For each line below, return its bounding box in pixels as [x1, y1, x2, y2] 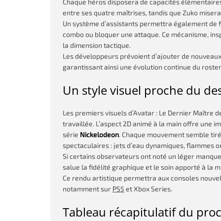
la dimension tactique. [63, 41, 131, 49]
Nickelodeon [80, 130, 119, 139]
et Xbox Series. [124, 184, 172, 193]
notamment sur [63, 184, 112, 193]
